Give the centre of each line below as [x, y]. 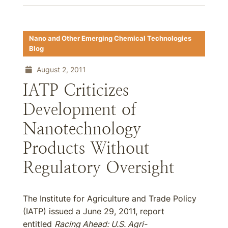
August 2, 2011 [60, 69]
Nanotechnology [82, 129]
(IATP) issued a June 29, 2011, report [94, 211]
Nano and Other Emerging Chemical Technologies [110, 38]
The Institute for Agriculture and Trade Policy [110, 198]
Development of [80, 109]
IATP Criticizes [76, 90]
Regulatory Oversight [99, 167]
